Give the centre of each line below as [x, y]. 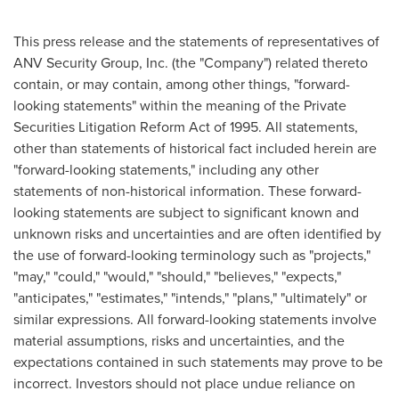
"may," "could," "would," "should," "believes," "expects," [177, 276]
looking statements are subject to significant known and [186, 212]
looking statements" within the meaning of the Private [180, 105]
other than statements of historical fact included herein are [195, 148]
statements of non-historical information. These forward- [187, 191]
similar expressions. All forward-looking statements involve [195, 319]
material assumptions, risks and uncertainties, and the [179, 340]
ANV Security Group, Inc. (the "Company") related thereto [191, 62]
